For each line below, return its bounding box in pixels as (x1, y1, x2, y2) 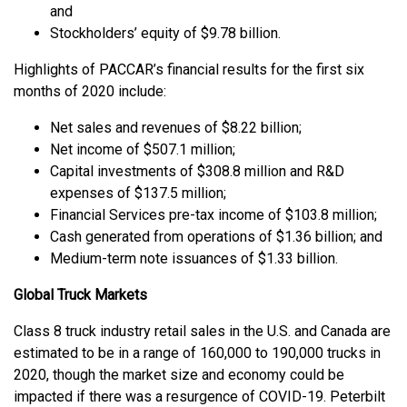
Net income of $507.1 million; (50, 140, 235, 158)
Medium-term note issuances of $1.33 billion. (50, 249, 338, 267)
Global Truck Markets (14, 285, 147, 303)
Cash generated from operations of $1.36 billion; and (50, 227, 382, 245)
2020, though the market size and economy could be (14, 365, 344, 383)
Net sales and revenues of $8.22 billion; (50, 118, 302, 136)
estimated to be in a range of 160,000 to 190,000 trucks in (14, 343, 381, 362)
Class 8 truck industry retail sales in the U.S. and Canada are (14, 322, 391, 340)
